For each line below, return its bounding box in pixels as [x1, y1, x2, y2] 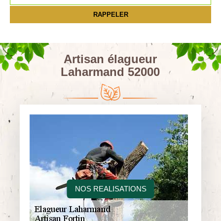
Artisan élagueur [64, 52, 157, 66]
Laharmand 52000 [61, 65, 160, 78]
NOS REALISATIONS [74, 184, 147, 193]
